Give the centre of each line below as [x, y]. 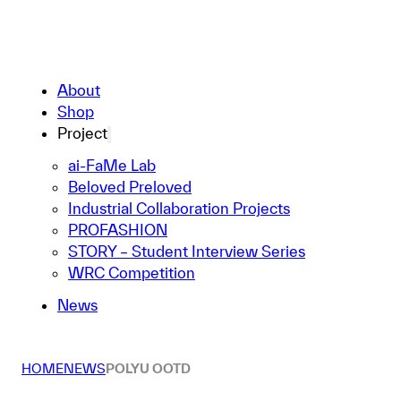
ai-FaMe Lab [112, 165]
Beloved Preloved [130, 187]
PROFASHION [118, 230]
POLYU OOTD [148, 368]
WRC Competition [132, 273]
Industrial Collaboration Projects [179, 208]
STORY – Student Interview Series [187, 251]
